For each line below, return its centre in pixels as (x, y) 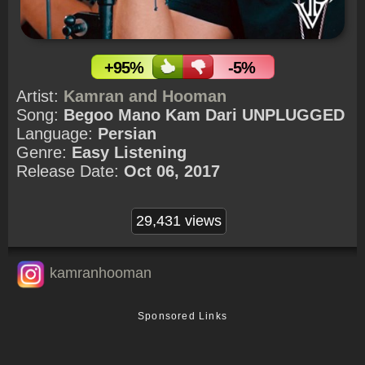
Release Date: (70, 171)
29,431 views (178, 220)
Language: (57, 133)
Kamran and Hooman (145, 96)
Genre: (44, 152)
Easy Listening (129, 152)
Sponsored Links (182, 316)
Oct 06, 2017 (172, 171)
